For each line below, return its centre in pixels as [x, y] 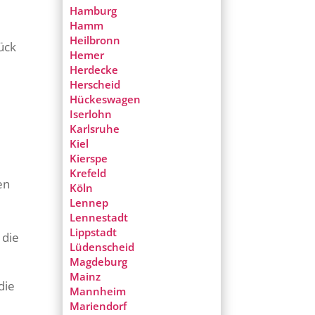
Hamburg [94, 11]
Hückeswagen [105, 99]
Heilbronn [95, 40]
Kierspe [89, 159]
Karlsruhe [95, 129]
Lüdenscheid [102, 247]
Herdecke [94, 70]
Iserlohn [91, 114]
